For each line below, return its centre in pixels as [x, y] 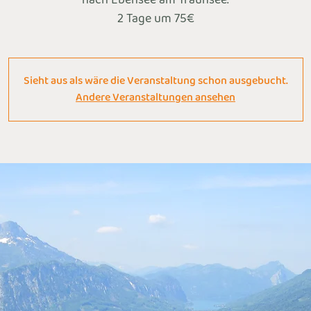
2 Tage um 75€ [155, 19]
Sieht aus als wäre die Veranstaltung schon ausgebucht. [155, 81]
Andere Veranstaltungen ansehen [155, 97]
